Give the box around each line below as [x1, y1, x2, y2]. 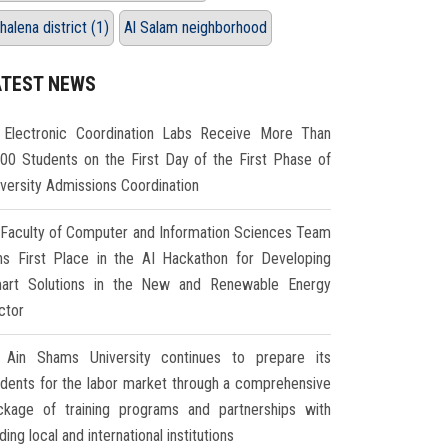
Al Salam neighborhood [124, 18, 267, 38]
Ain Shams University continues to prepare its [6, 348, 332, 368]
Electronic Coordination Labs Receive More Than [4, 124, 332, 144]
